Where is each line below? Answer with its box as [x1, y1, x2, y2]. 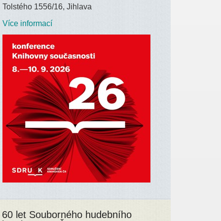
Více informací [2, 19, 53, 28]
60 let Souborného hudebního [2, 209, 132, 220]
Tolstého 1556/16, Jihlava [2, 2, 92, 11]
